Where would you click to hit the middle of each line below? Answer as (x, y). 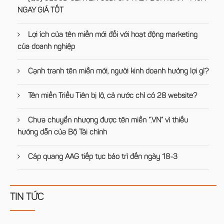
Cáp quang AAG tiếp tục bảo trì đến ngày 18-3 (102, 157)
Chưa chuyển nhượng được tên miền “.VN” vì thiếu (107, 121)
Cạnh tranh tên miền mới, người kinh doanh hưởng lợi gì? (117, 72)
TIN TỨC (27, 198)
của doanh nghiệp (46, 47)
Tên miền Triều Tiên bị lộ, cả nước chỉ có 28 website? (111, 96)
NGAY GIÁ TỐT (40, 11)
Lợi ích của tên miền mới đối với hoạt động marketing (112, 35)
